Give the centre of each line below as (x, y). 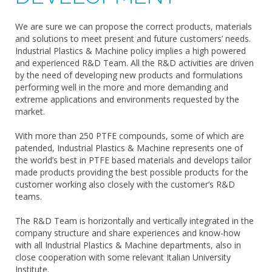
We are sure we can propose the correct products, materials (134, 26)
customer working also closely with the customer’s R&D (125, 184)
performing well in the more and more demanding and (122, 87)
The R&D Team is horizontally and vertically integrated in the (134, 221)
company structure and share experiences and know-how (128, 233)
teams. (29, 196)
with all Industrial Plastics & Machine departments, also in (128, 245)
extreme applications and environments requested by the (127, 99)
